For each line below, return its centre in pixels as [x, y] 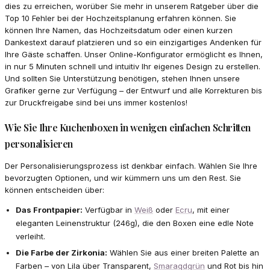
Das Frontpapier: [49, 209]
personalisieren [39, 143]
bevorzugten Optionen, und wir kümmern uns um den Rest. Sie [123, 177]
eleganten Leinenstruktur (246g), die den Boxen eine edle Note [135, 223]
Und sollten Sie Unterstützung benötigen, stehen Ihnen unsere [122, 78]
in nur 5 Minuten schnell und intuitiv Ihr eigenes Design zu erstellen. [133, 66]
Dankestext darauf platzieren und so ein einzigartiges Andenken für [133, 42]
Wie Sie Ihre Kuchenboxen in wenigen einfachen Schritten [128, 127]
